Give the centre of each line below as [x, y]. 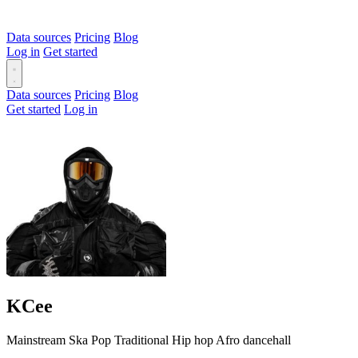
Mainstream [36, 340]
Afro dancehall [253, 340]
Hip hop [193, 340]
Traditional [141, 340]
